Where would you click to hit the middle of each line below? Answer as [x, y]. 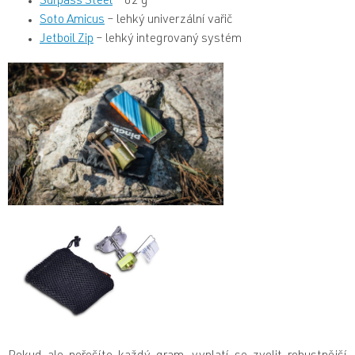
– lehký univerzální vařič [168, 21]
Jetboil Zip [67, 40]
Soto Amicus [72, 21]
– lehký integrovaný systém [168, 40]
